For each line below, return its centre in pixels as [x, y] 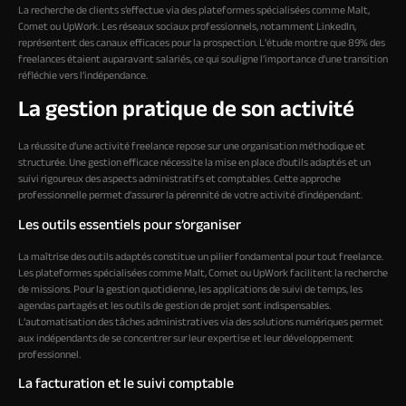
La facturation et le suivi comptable [126, 385]
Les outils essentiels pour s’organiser [130, 226]
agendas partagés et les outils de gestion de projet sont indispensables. [174, 306]
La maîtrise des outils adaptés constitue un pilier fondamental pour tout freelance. [201, 257]
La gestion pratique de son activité [186, 111]
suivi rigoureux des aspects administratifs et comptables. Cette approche [179, 180]
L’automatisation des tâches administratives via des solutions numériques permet [201, 322]
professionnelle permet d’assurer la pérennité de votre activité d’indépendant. [190, 196]
